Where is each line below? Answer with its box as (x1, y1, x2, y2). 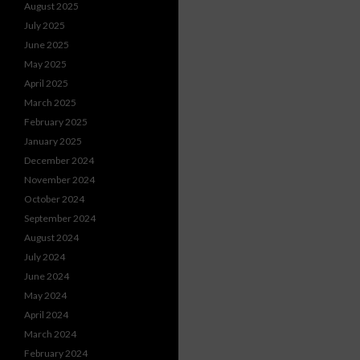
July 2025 (24, 19, 65, 31)
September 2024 (24, 212, 96, 224)
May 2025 (24, 58, 67, 70)
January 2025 (24, 135, 82, 147)
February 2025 (24, 116, 88, 128)
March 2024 (24, 328, 76, 340)
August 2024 (24, 231, 79, 243)
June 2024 (24, 270, 69, 282)
